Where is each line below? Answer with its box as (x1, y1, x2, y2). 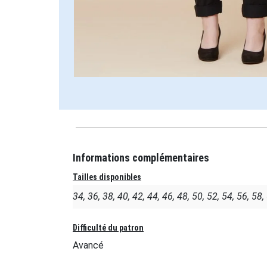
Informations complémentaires (73, 151, 209, 164)
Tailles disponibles (73, 172, 141, 182)
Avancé (73, 239, 104, 251)
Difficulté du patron (73, 222, 144, 232)
